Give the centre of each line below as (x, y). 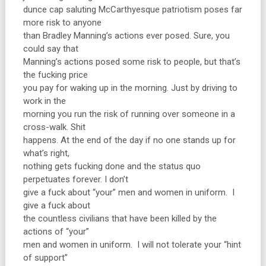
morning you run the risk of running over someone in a (129, 114)
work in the (44, 101)
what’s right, (46, 153)
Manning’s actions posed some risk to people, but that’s (132, 62)
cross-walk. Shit (54, 127)
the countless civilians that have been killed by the (120, 218)
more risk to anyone (62, 23)
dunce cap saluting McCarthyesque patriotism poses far (132, 9)
